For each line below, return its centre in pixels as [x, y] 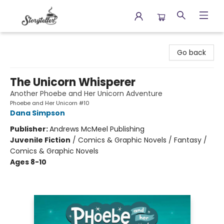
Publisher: [30, 129]
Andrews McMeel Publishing [97, 129]
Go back [191, 52]
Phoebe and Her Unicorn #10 [50, 103]
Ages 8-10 [28, 162]
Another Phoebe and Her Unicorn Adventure [86, 93]
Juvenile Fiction [40, 140]
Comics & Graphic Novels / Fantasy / [142, 140]
